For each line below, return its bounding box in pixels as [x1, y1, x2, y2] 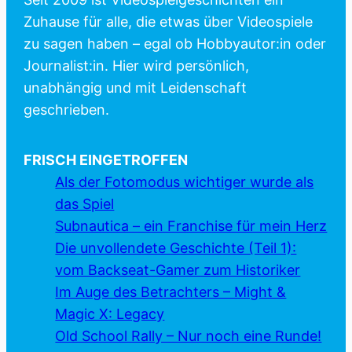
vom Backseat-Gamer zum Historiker [55, 261, 301, 278]
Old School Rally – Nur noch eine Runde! [55, 327, 322, 344]
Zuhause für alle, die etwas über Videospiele [24, 13, 313, 30]
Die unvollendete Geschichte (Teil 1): [55, 239, 297, 256]
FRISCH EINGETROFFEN [24, 151, 189, 168]
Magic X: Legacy [55, 305, 165, 322]
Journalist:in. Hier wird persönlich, [24, 57, 250, 74]
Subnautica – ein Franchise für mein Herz [55, 217, 328, 234]
